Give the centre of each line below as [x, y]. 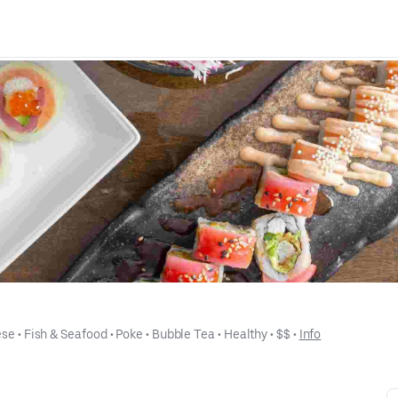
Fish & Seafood [65, 334]
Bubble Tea [183, 334]
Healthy [246, 334]
